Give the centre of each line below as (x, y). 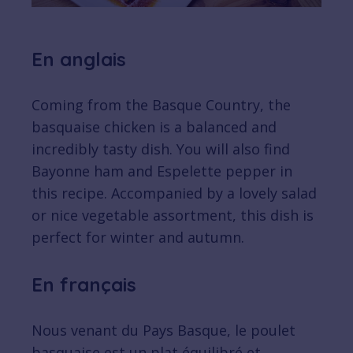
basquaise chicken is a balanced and (154, 127)
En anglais (79, 59)
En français (84, 285)
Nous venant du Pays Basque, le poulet (163, 331)
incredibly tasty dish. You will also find (161, 149)
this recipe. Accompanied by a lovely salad (174, 193)
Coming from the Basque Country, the (161, 105)
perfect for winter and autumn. (138, 238)
